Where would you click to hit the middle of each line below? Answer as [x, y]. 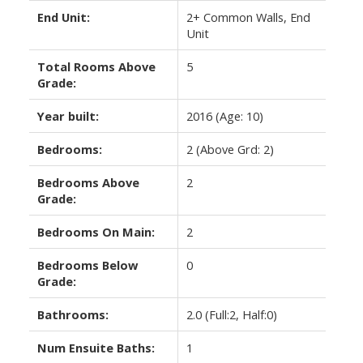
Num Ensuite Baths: [96, 348]
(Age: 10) [239, 116]
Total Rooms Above [96, 67]
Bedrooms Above [88, 183]
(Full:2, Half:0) [241, 315]
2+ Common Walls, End [248, 17]
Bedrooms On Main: [96, 232]
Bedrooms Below [87, 265]
